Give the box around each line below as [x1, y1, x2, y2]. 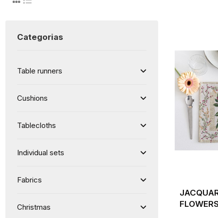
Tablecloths [17, 120, 56, 130]
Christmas [17, 202, 51, 212]
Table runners [17, 66, 63, 75]
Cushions [17, 93, 48, 103]
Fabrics [17, 175, 42, 184]
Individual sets [17, 147, 65, 157]
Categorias [17, 32, 64, 42]
